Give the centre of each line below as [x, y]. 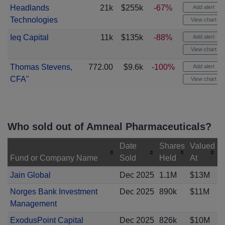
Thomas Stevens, [41, 67]
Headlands [29, 8]
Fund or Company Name [54, 158]
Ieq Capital [29, 37]
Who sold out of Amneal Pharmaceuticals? [109, 127]
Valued [202, 146]
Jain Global [30, 175]
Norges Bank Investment [53, 192]
